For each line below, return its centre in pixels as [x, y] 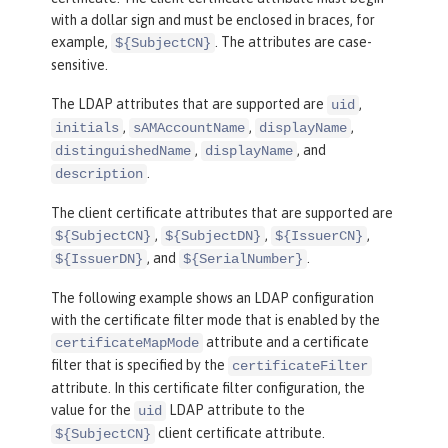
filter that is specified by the [139, 364]
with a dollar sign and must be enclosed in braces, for [213, 19]
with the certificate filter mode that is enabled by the [215, 319]
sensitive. [79, 64]
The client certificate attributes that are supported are [222, 212]
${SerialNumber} [243, 258]
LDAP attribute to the [235, 409]
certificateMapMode [127, 342]
